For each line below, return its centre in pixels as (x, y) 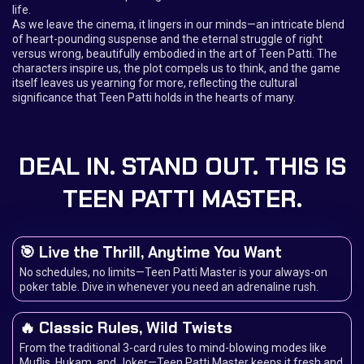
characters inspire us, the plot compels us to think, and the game (176, 68)
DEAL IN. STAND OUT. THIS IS (182, 166)
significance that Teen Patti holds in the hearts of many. (154, 97)
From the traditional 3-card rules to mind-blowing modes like (173, 347)
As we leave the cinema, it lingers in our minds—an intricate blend (178, 24)
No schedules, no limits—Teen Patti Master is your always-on (173, 272)
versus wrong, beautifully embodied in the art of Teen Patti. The (175, 54)
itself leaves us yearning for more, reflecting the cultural (155, 83)
